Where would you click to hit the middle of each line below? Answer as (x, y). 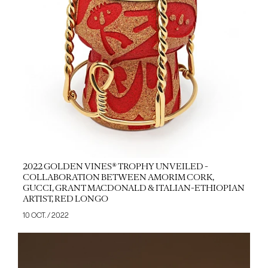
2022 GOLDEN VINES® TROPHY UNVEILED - (115, 167)
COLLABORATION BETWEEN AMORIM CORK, (118, 177)
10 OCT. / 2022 (45, 216)
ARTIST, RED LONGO (65, 199)
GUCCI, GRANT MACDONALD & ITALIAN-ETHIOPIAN (133, 188)
